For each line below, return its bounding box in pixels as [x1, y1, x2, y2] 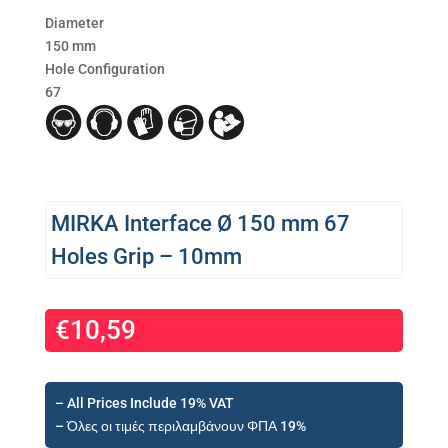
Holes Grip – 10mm [50, 244, 242, 270]
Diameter [44, 15, 104, 32]
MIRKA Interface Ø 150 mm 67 [50, 211, 350, 237]
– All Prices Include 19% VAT [54, 395, 234, 412]
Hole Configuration [44, 61, 165, 78]
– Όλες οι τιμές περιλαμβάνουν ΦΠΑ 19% [54, 418, 306, 435]
